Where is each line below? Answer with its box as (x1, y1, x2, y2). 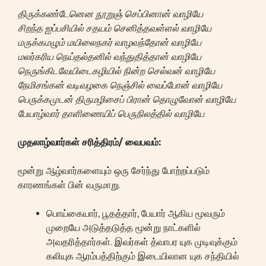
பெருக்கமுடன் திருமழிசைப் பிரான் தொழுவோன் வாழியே (18, 93, 236, 105)
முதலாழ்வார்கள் (18, 136, 80, 148)
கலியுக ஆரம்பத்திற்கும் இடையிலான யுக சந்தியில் (46, 250, 239, 262)
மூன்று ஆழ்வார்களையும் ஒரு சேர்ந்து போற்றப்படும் (18, 164, 210, 176)
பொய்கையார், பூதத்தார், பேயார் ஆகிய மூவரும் (46, 207, 225, 219)
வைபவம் (125, 136, 159, 148)
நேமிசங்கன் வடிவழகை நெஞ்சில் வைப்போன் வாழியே (18, 79, 222, 91)
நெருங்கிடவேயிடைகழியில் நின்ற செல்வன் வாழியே (18, 65, 215, 77)
